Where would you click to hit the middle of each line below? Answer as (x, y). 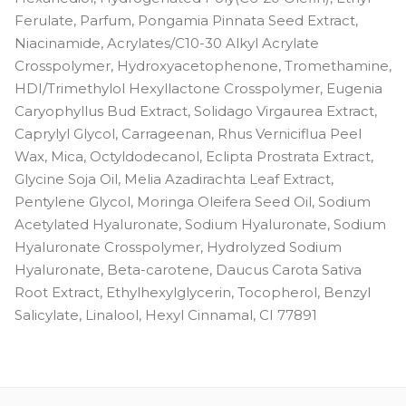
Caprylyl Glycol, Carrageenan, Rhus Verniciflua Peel (188, 133)
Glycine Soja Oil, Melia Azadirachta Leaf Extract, (174, 179)
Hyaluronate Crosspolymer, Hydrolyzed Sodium (178, 246)
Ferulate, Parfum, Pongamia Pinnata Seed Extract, (186, 20)
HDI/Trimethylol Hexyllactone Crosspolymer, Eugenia (198, 88)
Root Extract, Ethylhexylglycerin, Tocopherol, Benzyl (193, 292)
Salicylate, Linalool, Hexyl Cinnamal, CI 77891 (166, 314)
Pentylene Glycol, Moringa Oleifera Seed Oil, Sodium (193, 201)
